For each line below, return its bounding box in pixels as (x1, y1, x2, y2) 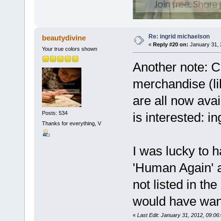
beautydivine (42, 34, 86, 42)
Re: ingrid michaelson (148, 33, 210, 40)
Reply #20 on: (152, 41, 188, 48)
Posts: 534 (41, 110, 68, 116)
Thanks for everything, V (41, 120, 101, 126)
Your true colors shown (41, 46, 97, 52)
